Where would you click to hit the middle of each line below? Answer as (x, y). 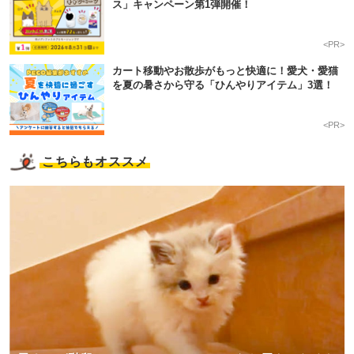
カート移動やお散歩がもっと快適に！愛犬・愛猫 (225, 71)
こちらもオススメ (95, 162)
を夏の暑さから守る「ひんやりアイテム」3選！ (223, 85)
